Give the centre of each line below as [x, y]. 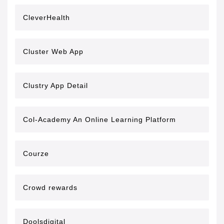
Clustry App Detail [55, 85]
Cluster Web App [53, 51]
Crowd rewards [50, 187]
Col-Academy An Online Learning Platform [99, 119]
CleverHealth [46, 17]
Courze [36, 153]
